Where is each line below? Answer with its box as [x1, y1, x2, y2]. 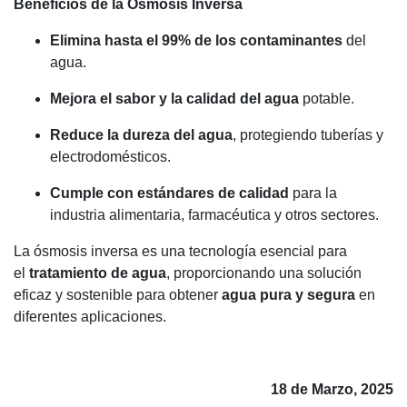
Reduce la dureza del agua [50, 126, 233, 143]
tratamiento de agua [29, 264, 166, 281]
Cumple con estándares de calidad [50, 184, 289, 201]
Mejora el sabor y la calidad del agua [50, 90, 299, 106]
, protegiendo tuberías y [233, 126, 383, 143]
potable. [299, 90, 354, 106]
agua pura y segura [222, 286, 355, 303]
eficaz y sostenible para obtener [14, 286, 222, 303]
